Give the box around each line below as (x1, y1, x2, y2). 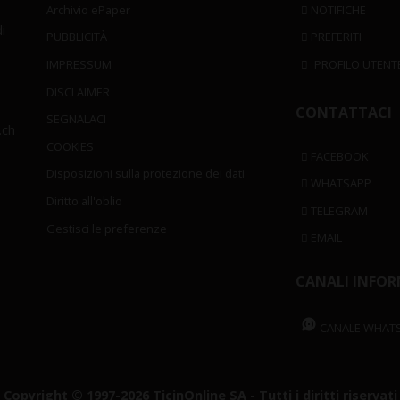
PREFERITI (308, 29, 362, 46)
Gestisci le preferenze (46, 220, 168, 237)
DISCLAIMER (46, 83, 111, 100)
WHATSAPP (308, 175, 372, 192)
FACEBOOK (308, 147, 369, 164)
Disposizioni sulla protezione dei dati (46, 165, 246, 182)
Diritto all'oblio (46, 192, 123, 209)
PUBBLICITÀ (46, 29, 108, 46)
